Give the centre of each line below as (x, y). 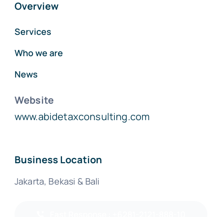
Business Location (58, 159)
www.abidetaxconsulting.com (82, 116)
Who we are (39, 53)
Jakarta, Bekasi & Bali (57, 181)
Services (33, 31)
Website (34, 100)
